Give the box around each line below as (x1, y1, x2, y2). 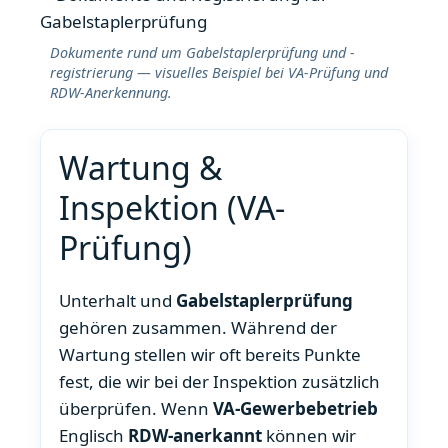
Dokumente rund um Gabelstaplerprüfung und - (50, 43, 355, 63)
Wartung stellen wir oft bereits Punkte (59, 343, 361, 367)
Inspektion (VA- (59, 186, 285, 230)
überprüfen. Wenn (59, 397, 213, 421)
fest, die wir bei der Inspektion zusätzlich (59, 370, 380, 394)
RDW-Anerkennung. (50, 83, 172, 103)
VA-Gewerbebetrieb (213, 397, 378, 421)
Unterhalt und (59, 289, 176, 313)
